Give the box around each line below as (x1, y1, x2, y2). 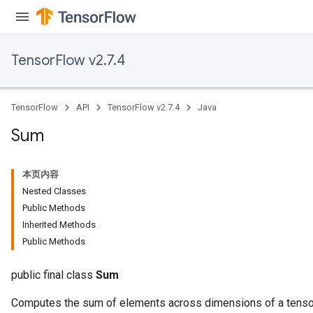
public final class (11, 268, 96, 282)
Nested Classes (22, 186, 86, 196)
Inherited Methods (22, 219, 96, 230)
